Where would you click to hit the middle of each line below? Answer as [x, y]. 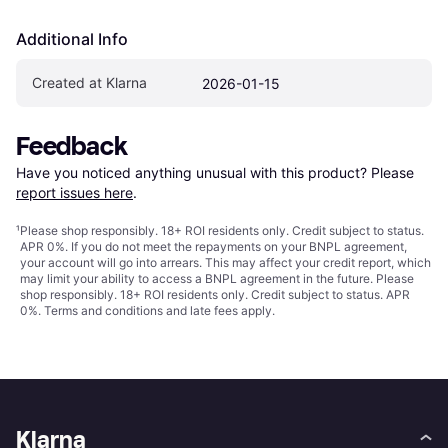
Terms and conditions [103, 310]
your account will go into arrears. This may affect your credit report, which [225, 262]
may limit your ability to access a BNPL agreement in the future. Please [217, 278]
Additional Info [72, 38]
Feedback [72, 146]
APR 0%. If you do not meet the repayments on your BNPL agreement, [213, 246]
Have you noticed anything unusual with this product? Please [217, 172]
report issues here [74, 192]
